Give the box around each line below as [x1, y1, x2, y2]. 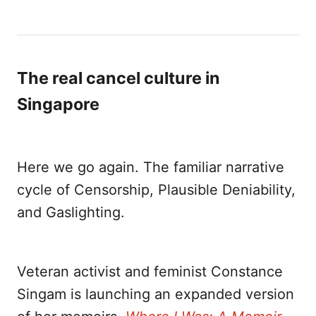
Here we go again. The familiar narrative [17, 159, 284, 176]
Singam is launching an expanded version [17, 286, 294, 303]
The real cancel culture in [17, 68, 220, 89]
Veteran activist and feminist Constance [17, 263, 283, 281]
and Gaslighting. [17, 204, 125, 221]
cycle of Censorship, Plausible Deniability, [17, 181, 296, 199]
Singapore [17, 94, 99, 115]
